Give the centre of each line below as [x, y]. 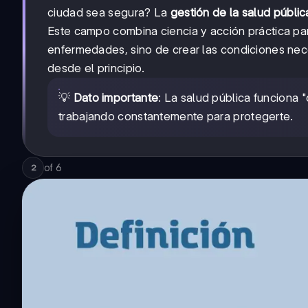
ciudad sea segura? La [109, 13]
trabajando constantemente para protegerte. [176, 117]
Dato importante [116, 98]
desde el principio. [96, 68]
